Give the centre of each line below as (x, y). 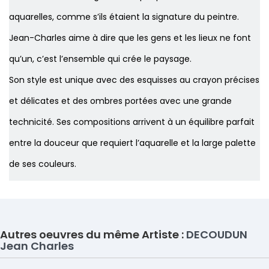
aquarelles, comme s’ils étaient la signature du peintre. (124, 17)
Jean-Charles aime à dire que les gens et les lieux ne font (130, 38)
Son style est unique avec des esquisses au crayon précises (134, 80)
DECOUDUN (217, 235)
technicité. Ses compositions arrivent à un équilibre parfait (132, 122)
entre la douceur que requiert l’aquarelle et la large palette (132, 143)
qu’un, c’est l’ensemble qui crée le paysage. (101, 59)
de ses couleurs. (44, 164)
